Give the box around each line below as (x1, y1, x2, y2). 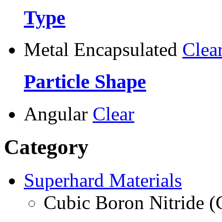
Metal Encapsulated (24, 39, 177, 60)
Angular (24, 103, 88, 124)
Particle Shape (24, 70, 146, 93)
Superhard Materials (24, 169, 182, 191)
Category (4, 135, 89, 159)
